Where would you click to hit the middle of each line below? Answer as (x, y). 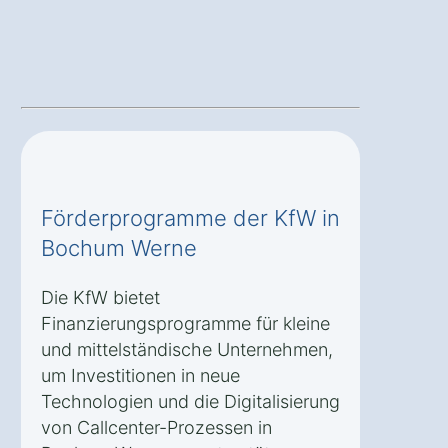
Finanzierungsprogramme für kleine (185, 323)
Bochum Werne (119, 247)
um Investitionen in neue (140, 375)
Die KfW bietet (100, 297)
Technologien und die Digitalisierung (190, 401)
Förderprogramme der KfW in (190, 217)
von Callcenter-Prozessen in (156, 427)
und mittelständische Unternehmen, (187, 349)
